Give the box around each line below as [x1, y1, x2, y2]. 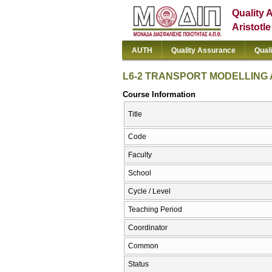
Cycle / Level [128, 187, 171, 196]
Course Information [123, 89, 195, 99]
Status [128, 260, 149, 269]
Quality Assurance [171, 46, 236, 55]
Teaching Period [128, 205, 182, 214]
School [128, 169, 151, 178]
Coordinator [128, 223, 168, 233]
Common [128, 242, 158, 251]
